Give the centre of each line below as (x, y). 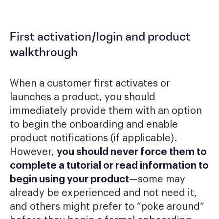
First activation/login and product (100, 38)
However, (33, 152)
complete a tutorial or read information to (109, 166)
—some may (157, 180)
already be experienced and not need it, (103, 193)
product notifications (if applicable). (93, 139)
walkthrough (44, 54)
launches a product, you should (83, 98)
